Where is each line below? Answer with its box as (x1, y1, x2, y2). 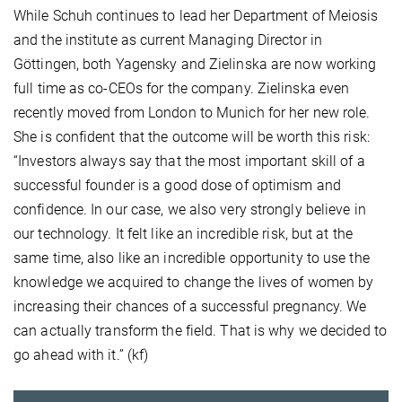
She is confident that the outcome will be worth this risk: (13, 128, 370, 146)
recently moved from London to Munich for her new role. (13, 104, 371, 122)
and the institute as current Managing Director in (13, 31, 322, 49)
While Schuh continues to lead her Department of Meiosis (13, 7, 379, 25)
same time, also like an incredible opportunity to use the (13, 249, 370, 267)
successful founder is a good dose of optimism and (13, 177, 341, 195)
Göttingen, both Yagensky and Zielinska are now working (13, 56, 377, 74)
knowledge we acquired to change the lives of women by (13, 274, 374, 292)
